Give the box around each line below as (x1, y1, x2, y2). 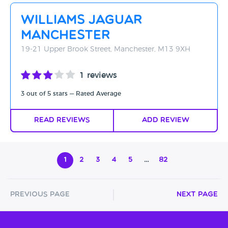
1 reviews (79, 71, 117, 79)
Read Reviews (34, 117, 90, 124)
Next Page (177, 191, 218, 198)
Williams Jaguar (21, 14, 142, 27)
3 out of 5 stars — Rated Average (21, 91, 121, 97)
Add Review (141, 117, 189, 124)
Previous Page (10, 191, 70, 198)
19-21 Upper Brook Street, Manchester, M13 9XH (21, 46, 190, 53)
